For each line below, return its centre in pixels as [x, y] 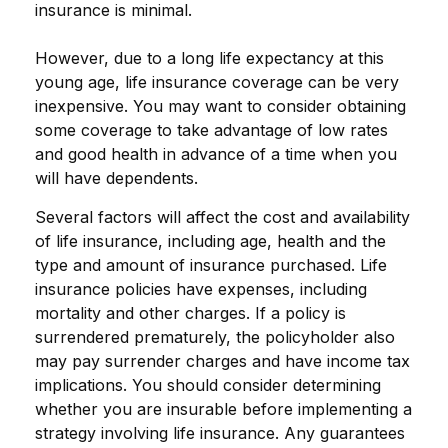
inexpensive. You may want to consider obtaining [220, 106]
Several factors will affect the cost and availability [222, 217]
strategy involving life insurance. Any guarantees [220, 433]
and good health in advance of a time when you [216, 154]
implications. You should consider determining [208, 385]
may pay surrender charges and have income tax [222, 361]
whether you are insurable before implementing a [223, 409]
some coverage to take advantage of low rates [211, 130]
